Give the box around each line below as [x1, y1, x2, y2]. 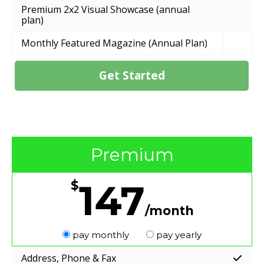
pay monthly [70, 229, 131, 241]
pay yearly [154, 229, 202, 241]
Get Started [98, 68, 165, 84]
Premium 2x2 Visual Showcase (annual [21, 3, 190, 16]
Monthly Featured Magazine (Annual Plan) [21, 37, 207, 50]
